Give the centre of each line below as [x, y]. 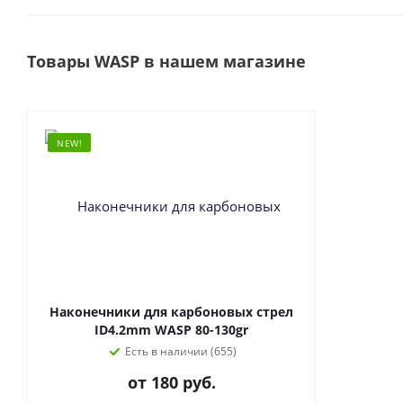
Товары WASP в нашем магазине [166, 61]
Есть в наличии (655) [180, 351]
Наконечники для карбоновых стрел [171, 312]
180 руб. [183, 382]
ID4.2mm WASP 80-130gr [171, 330]
